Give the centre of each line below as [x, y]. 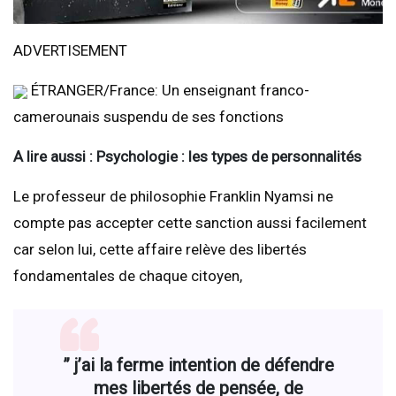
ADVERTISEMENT [70, 51]
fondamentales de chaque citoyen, [128, 276]
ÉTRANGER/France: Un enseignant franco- [168, 91]
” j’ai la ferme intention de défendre [198, 366]
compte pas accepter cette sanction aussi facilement [190, 223]
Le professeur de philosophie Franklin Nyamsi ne [173, 197]
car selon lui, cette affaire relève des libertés [160, 250]
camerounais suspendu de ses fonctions [148, 117]
